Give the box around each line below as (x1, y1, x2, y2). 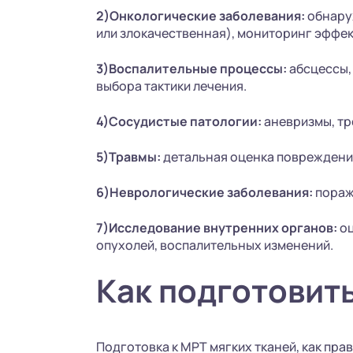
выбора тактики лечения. (96, 77, 247, 95)
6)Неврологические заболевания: (96, 184, 313, 201)
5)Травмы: (96, 148, 161, 165)
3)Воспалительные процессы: (96, 60, 287, 77)
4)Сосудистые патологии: (96, 113, 262, 130)
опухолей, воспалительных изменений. (96, 236, 333, 254)
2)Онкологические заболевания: (96, 7, 305, 24)
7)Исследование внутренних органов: (96, 219, 337, 236)
